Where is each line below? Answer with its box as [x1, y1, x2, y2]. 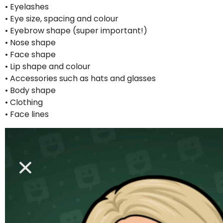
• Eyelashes [5, 1, 49, 13]
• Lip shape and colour [5, 61, 91, 73]
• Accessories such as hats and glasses [5, 73, 156, 85]
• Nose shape [5, 37, 56, 49]
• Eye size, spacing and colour [5, 13, 118, 25]
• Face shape [5, 49, 56, 61]
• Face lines [5, 109, 49, 120]
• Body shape [5, 85, 56, 97]
